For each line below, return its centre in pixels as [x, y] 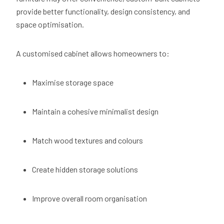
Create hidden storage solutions [86, 169]
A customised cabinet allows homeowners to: [93, 53]
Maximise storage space [74, 82]
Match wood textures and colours [89, 140]
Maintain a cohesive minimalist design [97, 111]
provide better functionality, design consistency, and [103, 11]
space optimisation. [51, 24]
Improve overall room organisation [91, 198]
